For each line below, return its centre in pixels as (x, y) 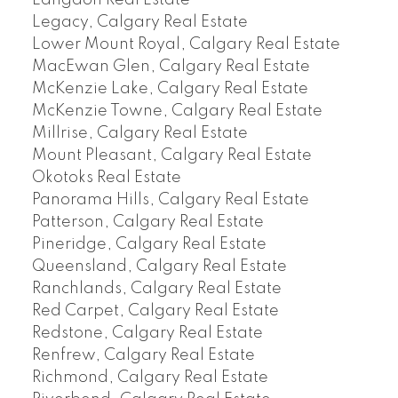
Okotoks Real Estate (106, 178)
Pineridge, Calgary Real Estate (149, 245)
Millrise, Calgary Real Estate (139, 134)
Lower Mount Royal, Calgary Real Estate (186, 45)
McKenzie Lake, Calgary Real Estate (170, 89)
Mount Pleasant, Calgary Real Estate (171, 156)
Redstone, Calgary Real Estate (147, 334)
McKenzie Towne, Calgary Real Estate (177, 111)
